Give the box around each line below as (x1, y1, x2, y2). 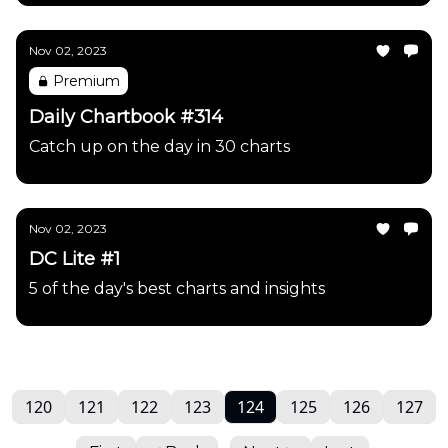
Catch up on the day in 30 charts (29, 137, 290, 156)
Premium (53, 72, 120, 90)
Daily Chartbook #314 (29, 106, 223, 128)
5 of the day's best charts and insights (29, 279, 325, 298)
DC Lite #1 (29, 248, 120, 270)
